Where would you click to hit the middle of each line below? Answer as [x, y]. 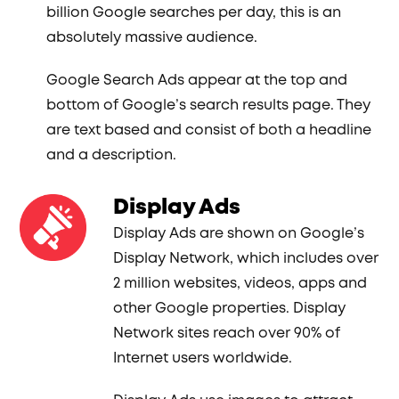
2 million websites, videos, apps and [240, 284]
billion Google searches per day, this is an [194, 13]
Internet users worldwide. [203, 358]
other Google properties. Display [230, 309]
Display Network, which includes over [246, 259]
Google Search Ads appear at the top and [197, 81]
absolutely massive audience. [152, 38]
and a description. [112, 155]
